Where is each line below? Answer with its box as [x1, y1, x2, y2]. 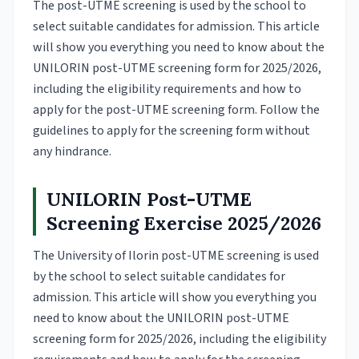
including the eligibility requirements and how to [33, 80, 301, 98]
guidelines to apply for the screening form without [33, 122, 310, 139]
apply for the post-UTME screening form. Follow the [33, 101, 320, 119]
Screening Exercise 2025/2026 [46, 212, 321, 235]
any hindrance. [33, 143, 111, 160]
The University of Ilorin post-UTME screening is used [33, 247, 319, 264]
